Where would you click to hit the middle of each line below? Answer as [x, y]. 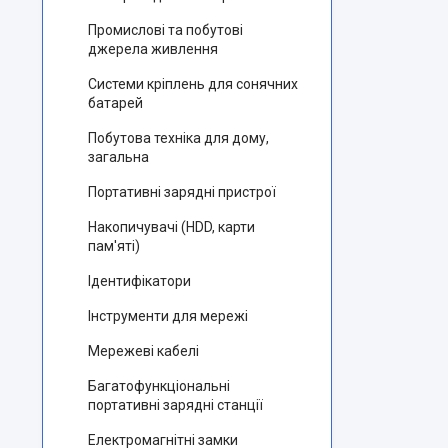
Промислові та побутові [165, 30]
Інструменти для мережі [168, 316]
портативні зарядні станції [175, 405]
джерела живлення [153, 49]
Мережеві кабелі [143, 351]
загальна [118, 157]
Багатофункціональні [159, 386]
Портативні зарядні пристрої [182, 192]
